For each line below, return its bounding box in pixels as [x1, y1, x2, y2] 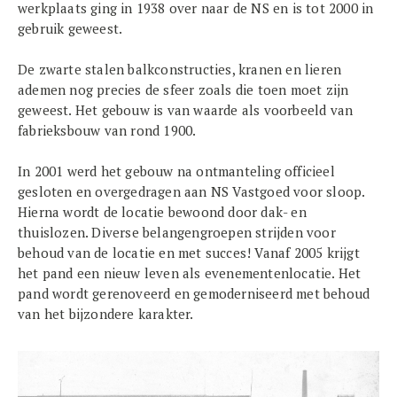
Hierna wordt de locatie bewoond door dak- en [18, 203, 307, 221]
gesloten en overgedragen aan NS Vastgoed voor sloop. [18, 183, 365, 200]
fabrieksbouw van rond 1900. [18, 121, 197, 139]
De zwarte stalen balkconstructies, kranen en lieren [18, 60, 342, 78]
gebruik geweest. [18, 19, 123, 37]
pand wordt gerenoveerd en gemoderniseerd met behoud [18, 284, 370, 302]
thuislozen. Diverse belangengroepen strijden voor [18, 223, 336, 241]
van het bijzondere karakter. [18, 305, 194, 323]
